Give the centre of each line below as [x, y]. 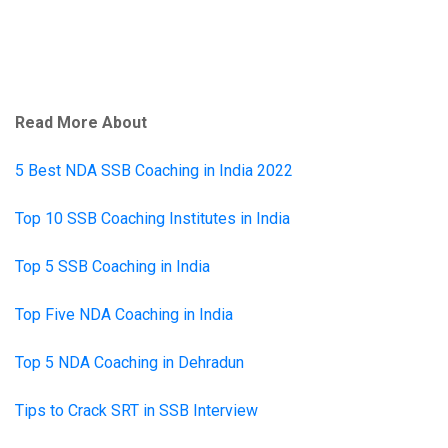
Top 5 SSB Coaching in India [112, 267]
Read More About [81, 123]
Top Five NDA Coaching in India [124, 315]
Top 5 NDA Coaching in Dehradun [129, 363]
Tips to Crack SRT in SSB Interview [136, 411]
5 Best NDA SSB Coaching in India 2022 [154, 171]
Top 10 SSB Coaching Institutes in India [152, 219]
